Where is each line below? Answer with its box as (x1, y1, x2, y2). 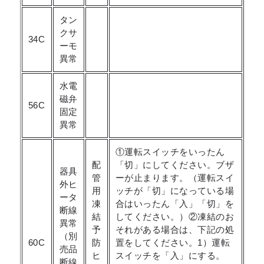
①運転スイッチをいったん (115, 147, 225, 157)
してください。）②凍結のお (115, 212, 235, 222)
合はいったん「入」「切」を (115, 199, 235, 209)
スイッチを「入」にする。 (115, 250, 225, 260)
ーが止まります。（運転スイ (115, 173, 235, 183)
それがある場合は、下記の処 (115, 225, 235, 235)
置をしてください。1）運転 (115, 237, 230, 247)
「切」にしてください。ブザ (115, 160, 235, 170)
